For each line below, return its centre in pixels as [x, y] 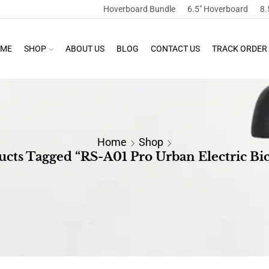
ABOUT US [85, 49]
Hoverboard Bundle [139, 9]
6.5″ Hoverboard [217, 9]
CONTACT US [175, 49]
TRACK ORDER [239, 49]
